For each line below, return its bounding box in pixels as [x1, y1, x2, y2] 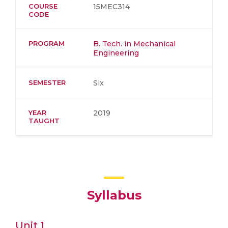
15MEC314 [93, 2, 130, 11]
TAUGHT [28, 117, 60, 125]
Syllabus [87, 188, 141, 203]
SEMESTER [28, 78, 66, 87]
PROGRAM [28, 39, 65, 47]
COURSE [28, 2, 58, 10]
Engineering [93, 48, 139, 58]
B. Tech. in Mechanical [93, 39, 176, 48]
